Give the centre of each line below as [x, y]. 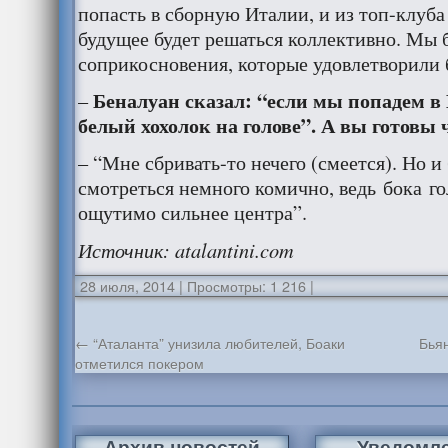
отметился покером [139, 362]
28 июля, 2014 [127, 285]
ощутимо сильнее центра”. [192, 212]
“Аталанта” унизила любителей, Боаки [216, 342]
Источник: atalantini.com [185, 249]
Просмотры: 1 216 [244, 285]
